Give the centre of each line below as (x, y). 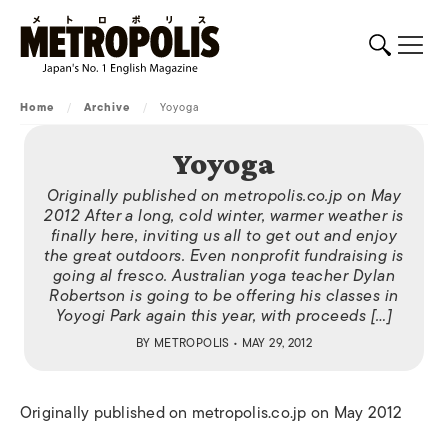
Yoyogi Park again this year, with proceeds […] (224, 316)
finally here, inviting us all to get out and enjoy (223, 236)
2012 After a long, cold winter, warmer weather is (224, 216)
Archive (107, 107)
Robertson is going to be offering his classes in (224, 296)
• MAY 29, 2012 (271, 343)
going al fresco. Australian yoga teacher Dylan (224, 276)
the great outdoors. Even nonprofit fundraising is (224, 256)
